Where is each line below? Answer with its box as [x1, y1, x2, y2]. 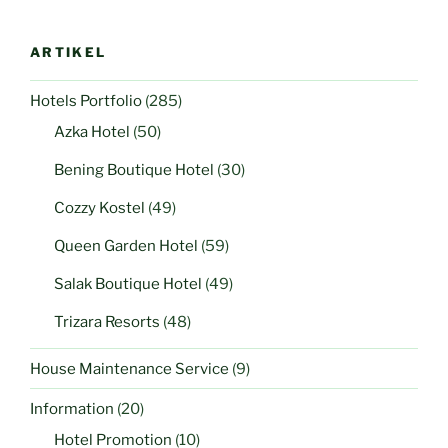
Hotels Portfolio [30, 91, 142, 110]
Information [30, 399, 114, 418]
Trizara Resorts [54, 313, 160, 332]
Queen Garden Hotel [54, 237, 198, 256]
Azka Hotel [54, 123, 130, 142]
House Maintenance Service [30, 359, 229, 378]
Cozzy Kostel [54, 199, 145, 218]
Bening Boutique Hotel [54, 161, 214, 180]
